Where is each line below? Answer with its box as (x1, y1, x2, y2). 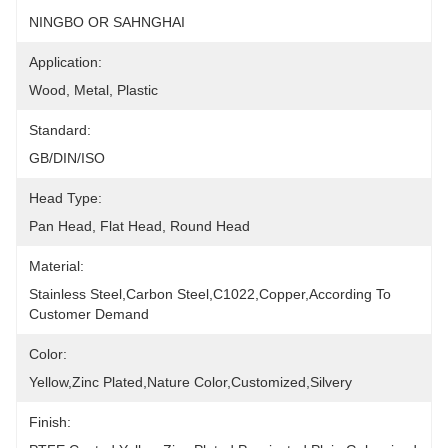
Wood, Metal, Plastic (29, 82, 158, 98)
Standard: (29, 122, 91, 138)
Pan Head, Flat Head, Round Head (29, 218, 250, 234)
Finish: (29, 414, 71, 430)
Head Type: (29, 190, 102, 206)
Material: (29, 258, 84, 274)
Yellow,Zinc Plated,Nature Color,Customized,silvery (29, 374, 352, 390)
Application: (29, 54, 102, 70)
